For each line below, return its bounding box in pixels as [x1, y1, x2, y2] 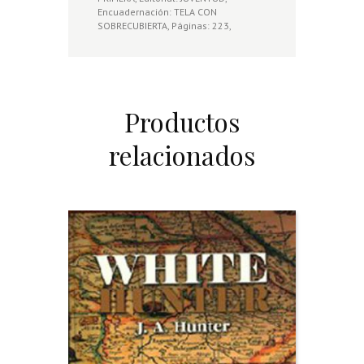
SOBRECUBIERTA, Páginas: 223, [97, 19, 231, 32]
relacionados [109, 137, 255, 172]
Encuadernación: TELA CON [97, 6, 217, 19]
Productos [124, 104, 240, 139]
